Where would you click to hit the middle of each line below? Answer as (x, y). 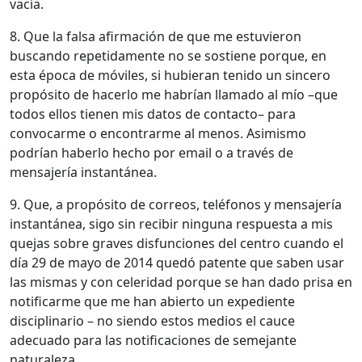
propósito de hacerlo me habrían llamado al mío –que (174, 94)
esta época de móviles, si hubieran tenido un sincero (170, 75)
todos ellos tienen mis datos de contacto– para (153, 114)
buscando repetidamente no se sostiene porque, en (168, 55)
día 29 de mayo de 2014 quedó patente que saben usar (177, 262)
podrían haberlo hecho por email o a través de (152, 152)
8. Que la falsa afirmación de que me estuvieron (156, 36)
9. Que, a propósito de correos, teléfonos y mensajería (176, 204)
